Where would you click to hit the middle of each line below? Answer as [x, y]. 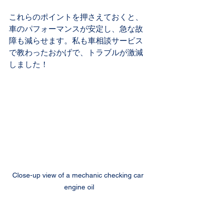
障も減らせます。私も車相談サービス [76, 40]
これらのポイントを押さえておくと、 [76, 17]
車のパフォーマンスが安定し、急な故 [76, 29]
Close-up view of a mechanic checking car [79, 175]
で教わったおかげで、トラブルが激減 [76, 52]
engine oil [79, 187]
